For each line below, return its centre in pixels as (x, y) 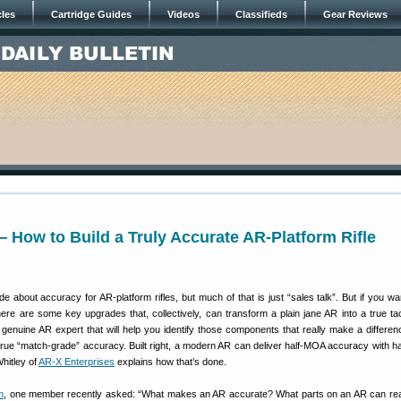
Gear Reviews (355, 14)
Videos (183, 14)
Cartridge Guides (91, 14)
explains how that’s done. (171, 362)
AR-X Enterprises (77, 362)
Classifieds (261, 14)
